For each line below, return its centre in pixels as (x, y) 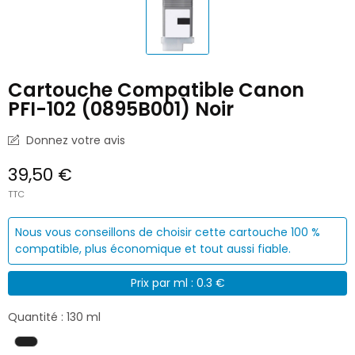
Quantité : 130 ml (54, 317)
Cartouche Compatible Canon (156, 90)
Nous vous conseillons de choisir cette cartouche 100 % (168, 232)
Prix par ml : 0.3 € (177, 282)
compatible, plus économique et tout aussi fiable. (153, 248)
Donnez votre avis (74, 140)
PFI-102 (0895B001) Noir (121, 109)
